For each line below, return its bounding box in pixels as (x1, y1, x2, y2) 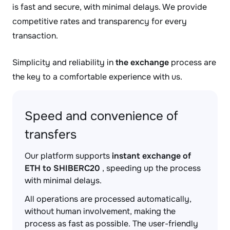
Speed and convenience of (25, 108, 178, 124)
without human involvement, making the (25, 206, 176, 217)
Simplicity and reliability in (12, 57, 116, 68)
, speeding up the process (100, 163, 201, 174)
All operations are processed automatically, (25, 194, 191, 204)
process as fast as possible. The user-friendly (25, 218, 198, 229)
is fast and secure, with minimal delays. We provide (12, 2, 207, 12)
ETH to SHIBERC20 (25, 163, 100, 174)
